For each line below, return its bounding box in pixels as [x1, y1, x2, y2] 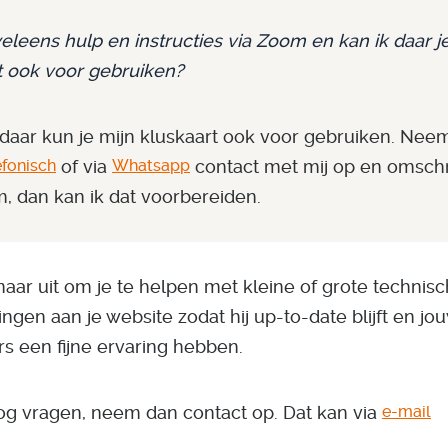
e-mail [382, 402, 431, 422]
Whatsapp [112, 156, 190, 176]
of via [56, 155, 112, 177]
